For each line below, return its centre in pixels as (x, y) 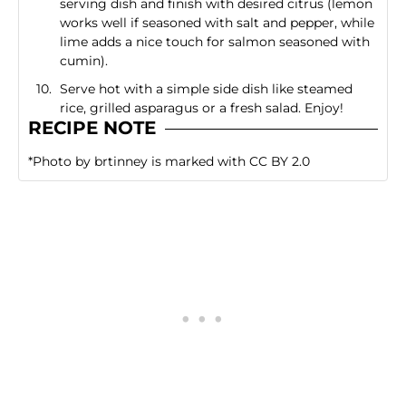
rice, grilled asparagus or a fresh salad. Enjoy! (201, 107)
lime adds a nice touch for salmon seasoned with (214, 41)
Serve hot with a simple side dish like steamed (206, 88)
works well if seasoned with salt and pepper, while (217, 22)
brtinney (121, 161)
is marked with (198, 161)
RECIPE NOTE (92, 127)
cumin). (83, 60)
